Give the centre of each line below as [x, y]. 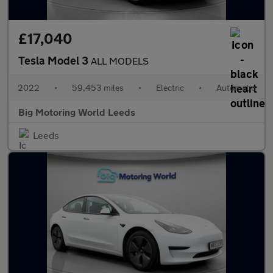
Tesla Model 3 [55, 60]
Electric [170, 87]
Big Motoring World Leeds [77, 112]
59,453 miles [98, 87]
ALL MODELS [120, 61]
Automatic [236, 87]
